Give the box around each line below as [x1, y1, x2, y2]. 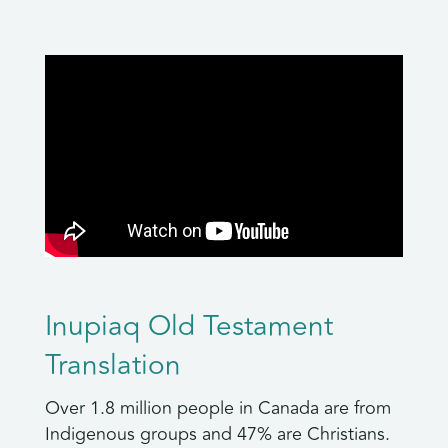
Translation [44, 344, 181, 388]
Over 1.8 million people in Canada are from [44, 394, 391, 423]
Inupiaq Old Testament [44, 305, 333, 349]
